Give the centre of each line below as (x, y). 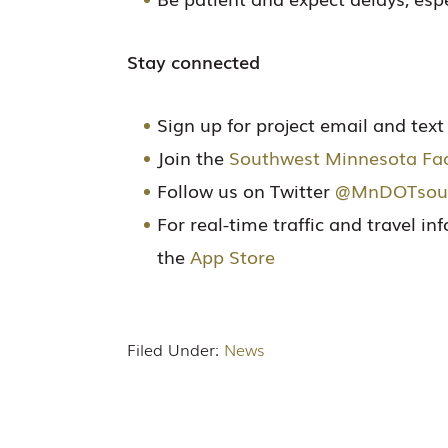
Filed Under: (175, 349)
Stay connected (193, 61)
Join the (193, 157)
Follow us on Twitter (246, 190)
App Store (232, 256)
